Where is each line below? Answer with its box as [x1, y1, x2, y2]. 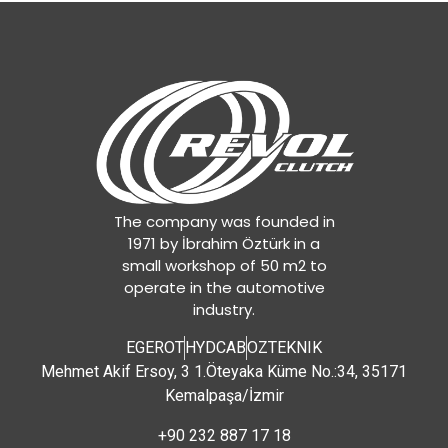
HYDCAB [185, 337, 246, 357]
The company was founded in [113, 211, 335, 233]
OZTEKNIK [247, 337, 322, 357]
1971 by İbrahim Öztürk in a [128, 233, 320, 255]
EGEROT [126, 337, 184, 357]
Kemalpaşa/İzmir [164, 385, 284, 405]
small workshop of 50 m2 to [121, 255, 327, 277]
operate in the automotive [123, 277, 325, 299]
